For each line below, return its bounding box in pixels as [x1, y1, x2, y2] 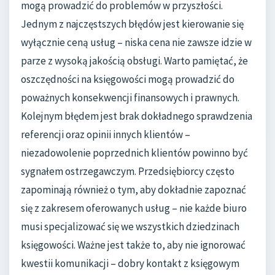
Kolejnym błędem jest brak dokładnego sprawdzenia [21, 109, 252, 123]
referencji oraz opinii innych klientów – [21, 128, 190, 142]
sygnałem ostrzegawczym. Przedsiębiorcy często [21, 165, 234, 179]
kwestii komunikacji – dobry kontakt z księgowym [21, 257, 239, 271]
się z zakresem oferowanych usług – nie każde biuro [21, 201, 247, 215]
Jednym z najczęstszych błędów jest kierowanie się [21, 17, 244, 31]
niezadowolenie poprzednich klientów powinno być [21, 146, 248, 160]
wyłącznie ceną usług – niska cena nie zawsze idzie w [21, 36, 252, 50]
